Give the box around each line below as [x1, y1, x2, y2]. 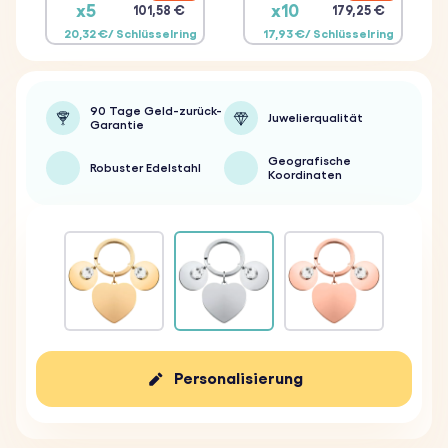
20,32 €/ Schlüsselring [63, 28, 197, 40]
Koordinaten [268, 169, 342, 181]
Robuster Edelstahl [90, 162, 201, 174]
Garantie [90, 119, 144, 131]
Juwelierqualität [268, 112, 363, 124]
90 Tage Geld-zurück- [90, 105, 222, 117]
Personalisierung [173, 370, 303, 387]
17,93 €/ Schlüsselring [262, 28, 394, 40]
